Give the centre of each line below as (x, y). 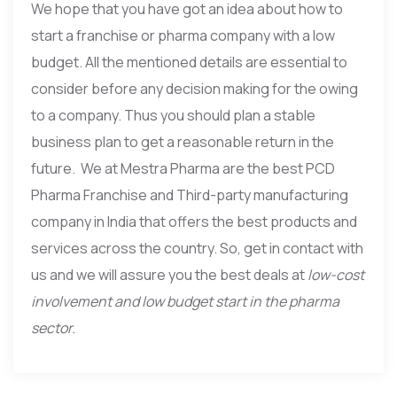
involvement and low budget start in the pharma (185, 301)
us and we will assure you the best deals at (169, 274)
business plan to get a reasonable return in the (183, 141)
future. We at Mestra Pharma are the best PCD (183, 168)
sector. (53, 327)
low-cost (336, 274)
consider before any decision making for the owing (195, 88)
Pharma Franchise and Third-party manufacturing (190, 195)
